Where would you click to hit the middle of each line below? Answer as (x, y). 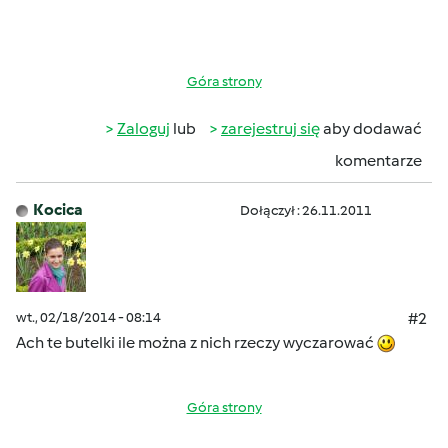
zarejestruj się (270, 128)
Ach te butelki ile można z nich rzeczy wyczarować (196, 342)
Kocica (58, 209)
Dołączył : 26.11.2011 (306, 210)
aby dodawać (371, 128)
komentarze (378, 160)
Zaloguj (143, 128)
